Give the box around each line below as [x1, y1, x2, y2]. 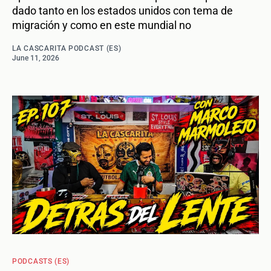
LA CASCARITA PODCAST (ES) [12, 44, 122, 53]
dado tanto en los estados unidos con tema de [12, 4, 233, 18]
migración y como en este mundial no [12, 19, 191, 32]
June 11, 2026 [12, 54, 59, 63]
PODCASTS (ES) [12, 257, 70, 266]
